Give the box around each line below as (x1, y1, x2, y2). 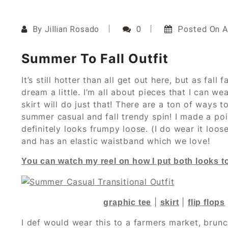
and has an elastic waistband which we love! (21, 135, 210, 146)
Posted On (177, 24, 222, 34)
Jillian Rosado (45, 24, 100, 34)
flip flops (188, 197, 225, 207)
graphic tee (103, 197, 152, 207)
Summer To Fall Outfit (21, 50, 168, 66)
